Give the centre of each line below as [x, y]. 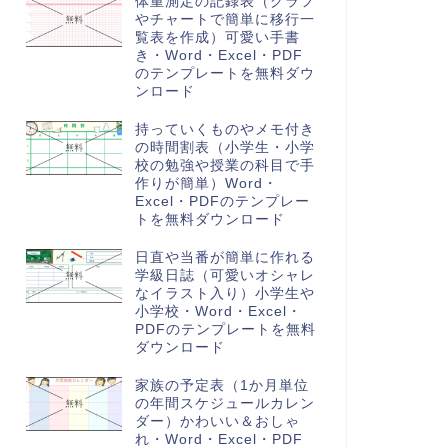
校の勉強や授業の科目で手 [224, 165]
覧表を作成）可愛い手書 [217, 37]
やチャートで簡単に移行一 [224, 19]
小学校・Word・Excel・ [218, 311]
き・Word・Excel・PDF [218, 55]
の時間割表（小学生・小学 [224, 147]
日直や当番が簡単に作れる [224, 257]
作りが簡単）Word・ [206, 183]
